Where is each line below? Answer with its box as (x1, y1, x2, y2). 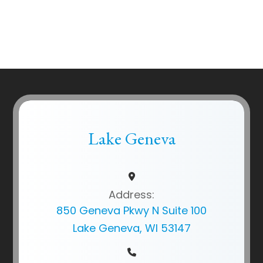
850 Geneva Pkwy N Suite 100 (56, 203, 207, 218)
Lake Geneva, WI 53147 (72, 220, 191, 235)
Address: (109, 187, 154, 202)
